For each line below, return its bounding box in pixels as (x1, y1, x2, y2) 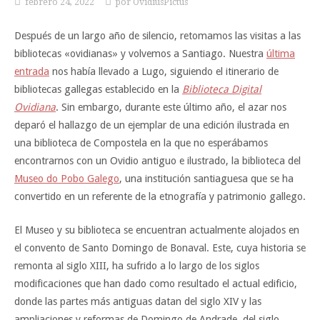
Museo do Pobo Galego (14, 173, 119, 185)
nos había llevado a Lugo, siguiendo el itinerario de (49, 66, 279, 78)
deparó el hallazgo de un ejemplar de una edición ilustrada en (14, 119, 289, 131)
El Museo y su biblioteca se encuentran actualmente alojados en (14, 224, 299, 236)
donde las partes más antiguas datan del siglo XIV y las (14, 295, 261, 307)
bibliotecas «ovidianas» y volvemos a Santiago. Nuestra (14, 48, 266, 60)
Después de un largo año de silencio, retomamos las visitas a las (14, 30, 301, 42)
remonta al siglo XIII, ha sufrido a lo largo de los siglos (14, 259, 259, 271)
